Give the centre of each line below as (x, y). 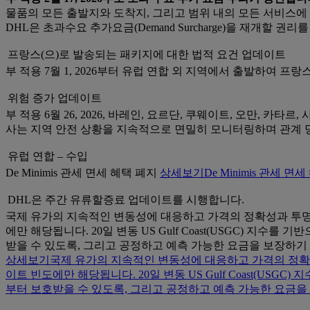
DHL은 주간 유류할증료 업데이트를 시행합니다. (126, 200)
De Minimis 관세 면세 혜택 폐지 (83, 173)
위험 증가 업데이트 (55, 98)
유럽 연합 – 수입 (48, 156)
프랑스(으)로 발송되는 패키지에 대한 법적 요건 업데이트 (147, 55)
